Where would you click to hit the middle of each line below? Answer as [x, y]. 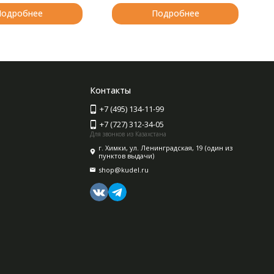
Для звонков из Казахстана [128, 134]
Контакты [111, 90]
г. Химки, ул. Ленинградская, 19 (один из [166, 148]
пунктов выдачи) [127, 156]
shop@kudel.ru [124, 170]
